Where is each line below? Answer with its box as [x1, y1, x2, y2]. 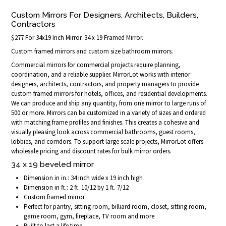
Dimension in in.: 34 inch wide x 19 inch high [24, 173, 143, 182]
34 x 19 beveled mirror [11, 159, 94, 169]
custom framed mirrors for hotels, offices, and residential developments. [11, 89, 208, 98]
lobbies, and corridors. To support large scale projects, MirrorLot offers [11, 137, 204, 146]
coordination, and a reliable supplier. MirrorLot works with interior [11, 70, 191, 79]
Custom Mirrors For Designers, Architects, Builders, [11, 10, 199, 20]
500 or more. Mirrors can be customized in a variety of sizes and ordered [11, 108, 206, 117]
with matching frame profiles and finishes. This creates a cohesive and [11, 118, 200, 127]
